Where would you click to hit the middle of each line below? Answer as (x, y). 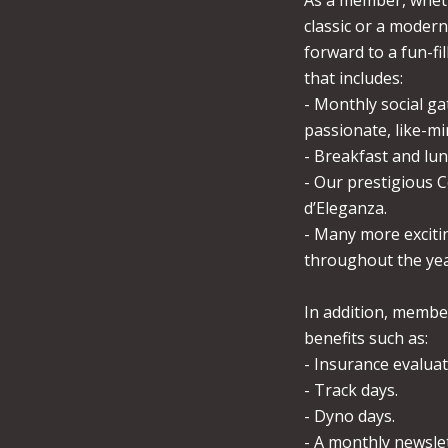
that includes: (353, 78)
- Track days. (351, 390)
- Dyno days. (349, 416)
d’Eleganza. (345, 208)
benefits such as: (366, 338)
